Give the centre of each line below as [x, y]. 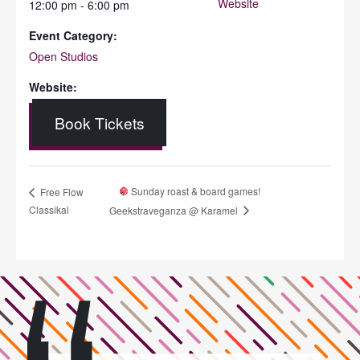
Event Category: [73, 35]
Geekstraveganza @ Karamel [174, 210]
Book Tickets [99, 122]
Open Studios [63, 56]
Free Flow [61, 191]
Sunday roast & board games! [195, 191]
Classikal [49, 209]
